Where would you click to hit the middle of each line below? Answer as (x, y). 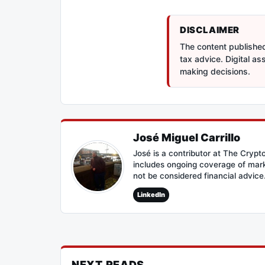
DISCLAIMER (210, 30)
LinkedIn (151, 194)
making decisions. (215, 71)
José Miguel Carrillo (187, 137)
